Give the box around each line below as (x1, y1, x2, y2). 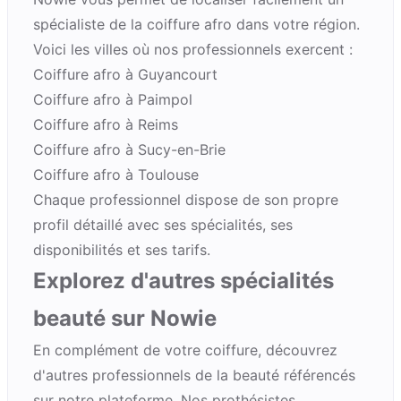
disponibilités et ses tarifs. (33, 241, 210, 259)
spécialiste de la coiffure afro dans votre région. (33, 15, 360, 33)
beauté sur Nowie (33, 305, 217, 331)
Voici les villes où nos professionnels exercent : (33, 40, 353, 58)
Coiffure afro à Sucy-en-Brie (33, 141, 226, 158)
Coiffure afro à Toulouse (33, 166, 199, 183)
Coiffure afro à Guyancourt (33, 65, 218, 83)
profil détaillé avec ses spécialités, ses (33, 216, 293, 234)
